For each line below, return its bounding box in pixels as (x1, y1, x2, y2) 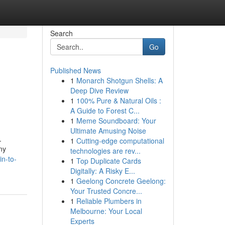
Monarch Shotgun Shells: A (76, 75, 163, 85)
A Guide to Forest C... (70, 105, 140, 116)
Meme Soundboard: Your (76, 116, 156, 126)
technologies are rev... (70, 146, 141, 156)
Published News (50, 65, 101, 75)
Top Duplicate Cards (76, 156, 141, 166)
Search (50, 28, 73, 38)
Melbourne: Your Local (70, 206, 142, 216)
